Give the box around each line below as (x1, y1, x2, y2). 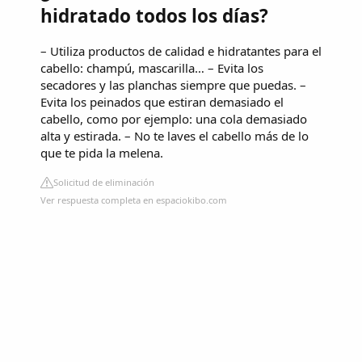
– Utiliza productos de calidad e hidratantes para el (40, 43, 322, 60)
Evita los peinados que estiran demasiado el (40, 94, 284, 111)
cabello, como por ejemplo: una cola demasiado (40, 111, 307, 128)
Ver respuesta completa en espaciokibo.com (40, 194, 227, 207)
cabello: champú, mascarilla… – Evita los (40, 60, 263, 77)
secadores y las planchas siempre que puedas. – (40, 77, 306, 94)
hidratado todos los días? (40, 2, 268, 28)
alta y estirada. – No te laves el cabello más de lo (40, 128, 309, 145)
